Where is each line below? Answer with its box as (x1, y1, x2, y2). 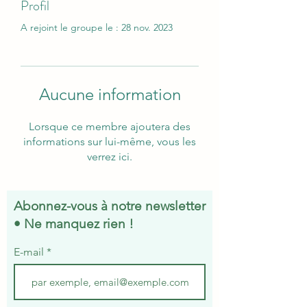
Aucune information (38, 84, 181, 104)
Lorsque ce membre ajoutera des (29, 119, 191, 133)
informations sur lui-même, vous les (23, 134, 196, 148)
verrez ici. (87, 149, 132, 163)
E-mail (14, 245, 44, 258)
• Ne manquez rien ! (14, 215, 134, 232)
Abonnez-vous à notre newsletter (14, 197, 206, 214)
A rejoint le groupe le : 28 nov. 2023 (21, 21, 173, 34)
